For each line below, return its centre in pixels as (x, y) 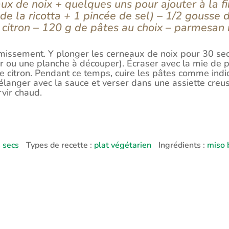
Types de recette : (60, 145)
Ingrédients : (183, 145)
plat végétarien (123, 145)
